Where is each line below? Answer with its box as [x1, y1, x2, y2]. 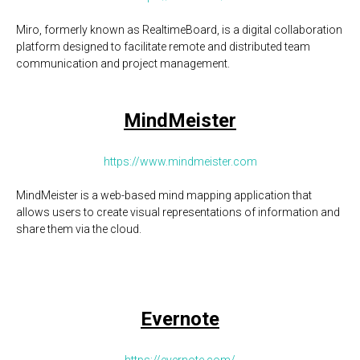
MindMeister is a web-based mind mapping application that [16, 189, 312, 202]
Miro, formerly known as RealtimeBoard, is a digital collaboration [16, 23, 342, 36]
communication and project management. [16, 57, 230, 70]
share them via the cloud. [16, 223, 141, 235]
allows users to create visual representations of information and [16, 206, 340, 219]
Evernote [141, 308, 219, 330]
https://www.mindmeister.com [103, 155, 257, 168]
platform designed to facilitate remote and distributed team [16, 40, 310, 53]
